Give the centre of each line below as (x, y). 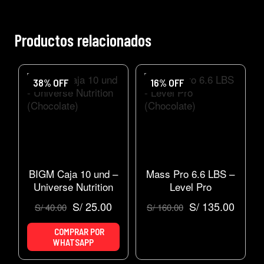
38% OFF (50, 83)
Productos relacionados (83, 40)
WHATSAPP (73, 242)
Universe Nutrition (73, 187)
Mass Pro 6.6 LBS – (191, 174)
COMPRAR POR (78, 232)
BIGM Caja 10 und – (73, 174)
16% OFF (167, 83)
